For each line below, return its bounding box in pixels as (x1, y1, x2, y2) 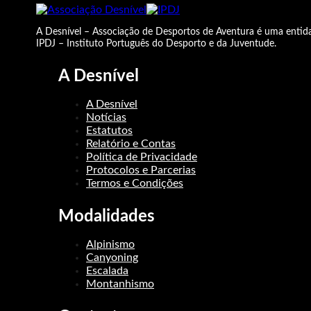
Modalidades (58, 208, 155, 225)
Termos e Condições (86, 178, 183, 189)
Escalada (86, 265, 128, 276)
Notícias (86, 112, 126, 123)
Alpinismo (86, 239, 135, 250)
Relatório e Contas (86, 138, 176, 149)
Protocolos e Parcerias (86, 165, 196, 176)
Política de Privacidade (86, 151, 197, 162)
